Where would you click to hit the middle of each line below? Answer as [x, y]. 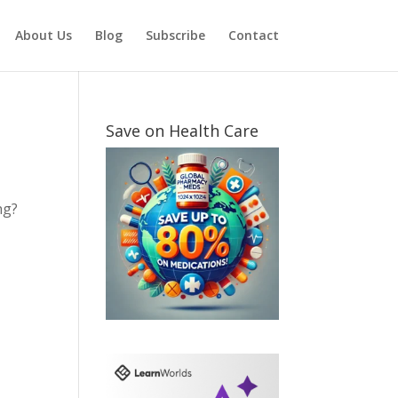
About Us [43, 35]
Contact [253, 35]
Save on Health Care [183, 131]
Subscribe [175, 35]
